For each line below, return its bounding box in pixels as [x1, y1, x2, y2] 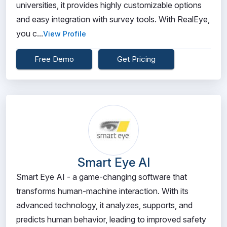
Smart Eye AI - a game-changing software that [16, 172, 187, 182]
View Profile [43, 29, 86, 38]
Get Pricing [117, 54, 156, 64]
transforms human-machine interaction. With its [16, 186, 188, 196]
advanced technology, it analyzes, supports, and [16, 200, 193, 210]
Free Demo [34, 54, 74, 64]
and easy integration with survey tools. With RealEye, [16, 14, 210, 24]
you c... [16, 28, 43, 39]
